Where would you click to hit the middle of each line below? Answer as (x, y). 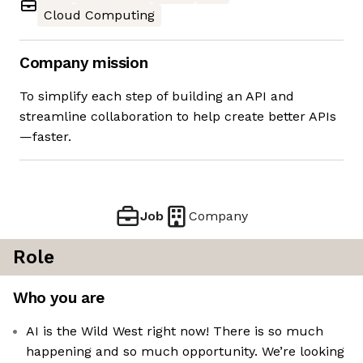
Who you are (59, 298)
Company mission (84, 63)
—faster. (45, 137)
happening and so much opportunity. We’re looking (185, 352)
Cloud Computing (99, 15)
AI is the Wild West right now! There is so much (175, 331)
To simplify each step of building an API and (157, 96)
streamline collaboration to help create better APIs (178, 117)
